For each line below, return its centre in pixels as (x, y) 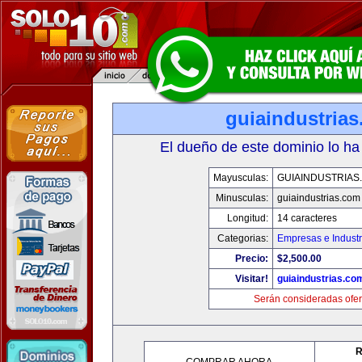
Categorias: (242, 238)
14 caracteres (307, 218)
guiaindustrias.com (318, 198)
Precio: (251, 259)
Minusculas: (242, 198)
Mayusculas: (240, 178)
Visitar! (251, 279)
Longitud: (247, 218)
